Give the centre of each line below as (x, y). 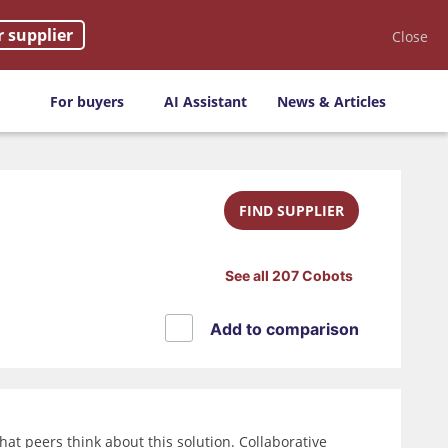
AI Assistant (205, 101)
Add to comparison (284, 329)
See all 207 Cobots (289, 275)
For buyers (87, 101)
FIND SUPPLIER (291, 210)
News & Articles (331, 101)
